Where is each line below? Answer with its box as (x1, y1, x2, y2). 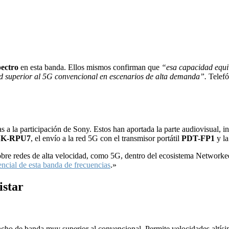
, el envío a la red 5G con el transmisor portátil (31, 134, 181, 143)
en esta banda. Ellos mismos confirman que (18, 63, 162, 72)
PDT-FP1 (181, 134, 215, 143)
